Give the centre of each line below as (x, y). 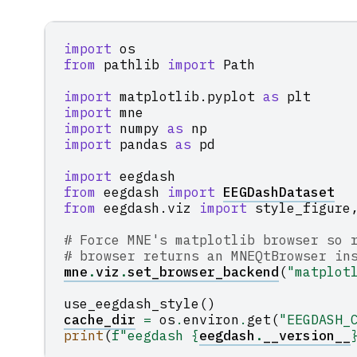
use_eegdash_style (132, 303)
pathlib (132, 64)
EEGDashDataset (279, 192)
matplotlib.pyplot (188, 96)
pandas (144, 144)
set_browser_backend (204, 271)
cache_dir (100, 319)
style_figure (303, 208)
